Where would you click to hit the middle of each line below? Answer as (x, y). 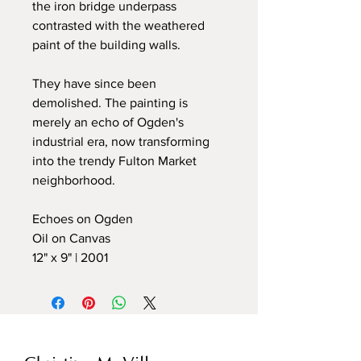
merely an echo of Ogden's (108, 122)
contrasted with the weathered (118, 25)
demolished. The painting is (110, 102)
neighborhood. (74, 180)
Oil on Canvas (71, 238)
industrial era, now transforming (121, 141)
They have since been (94, 83)
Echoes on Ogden (83, 218)
